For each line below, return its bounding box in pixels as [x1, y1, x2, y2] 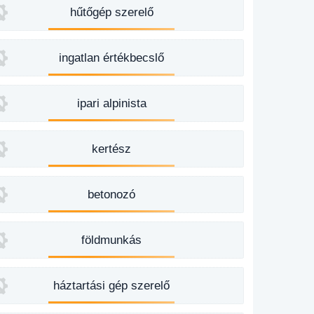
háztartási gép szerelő [53, 279, 170, 292]
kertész [92, 142, 132, 156]
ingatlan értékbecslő [59, 51, 165, 64]
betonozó [88, 188, 136, 201]
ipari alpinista [76, 97, 146, 110]
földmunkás [81, 233, 142, 247]
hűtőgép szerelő [69, 6, 153, 19]
